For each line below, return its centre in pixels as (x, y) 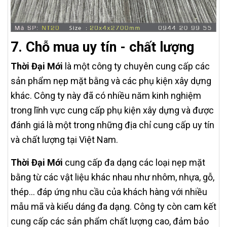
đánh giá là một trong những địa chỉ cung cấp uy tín (112, 125)
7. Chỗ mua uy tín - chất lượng (102, 47)
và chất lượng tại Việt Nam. (64, 139)
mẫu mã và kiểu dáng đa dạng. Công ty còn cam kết (113, 206)
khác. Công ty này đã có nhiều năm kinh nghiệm (106, 95)
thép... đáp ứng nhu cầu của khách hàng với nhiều (109, 192)
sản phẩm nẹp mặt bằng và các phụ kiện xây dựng (111, 81)
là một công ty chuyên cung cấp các (137, 66)
